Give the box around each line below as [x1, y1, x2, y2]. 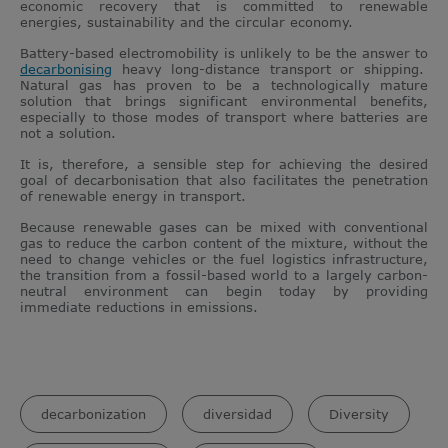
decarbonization [41, 406, 146, 423]
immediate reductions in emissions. [20, 299, 258, 316]
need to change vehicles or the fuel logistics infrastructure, [20, 251, 428, 268]
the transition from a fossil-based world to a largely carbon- [20, 267, 428, 284]
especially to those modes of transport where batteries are [20, 109, 428, 126]
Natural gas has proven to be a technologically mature [20, 77, 428, 94]
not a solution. [20, 125, 116, 142]
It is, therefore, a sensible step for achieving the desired [20, 156, 428, 173]
